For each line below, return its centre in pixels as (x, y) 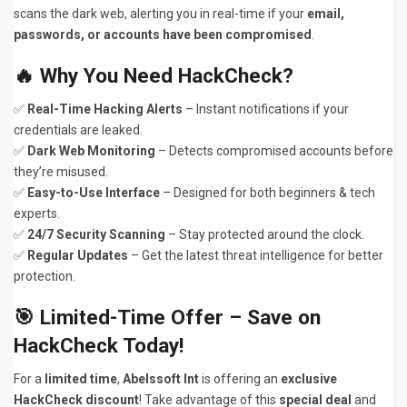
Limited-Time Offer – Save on (180, 318)
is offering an (240, 379)
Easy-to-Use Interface (94, 193)
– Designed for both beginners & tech (268, 193)
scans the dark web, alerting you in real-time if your (160, 14)
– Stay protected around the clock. (265, 234)
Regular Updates (78, 255)
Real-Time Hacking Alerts (105, 109)
